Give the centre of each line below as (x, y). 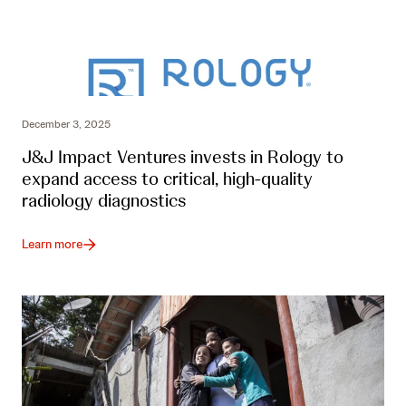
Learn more (52, 244)
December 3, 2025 (66, 125)
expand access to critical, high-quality (167, 179)
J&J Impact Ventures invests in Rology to (183, 157)
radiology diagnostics (104, 201)
